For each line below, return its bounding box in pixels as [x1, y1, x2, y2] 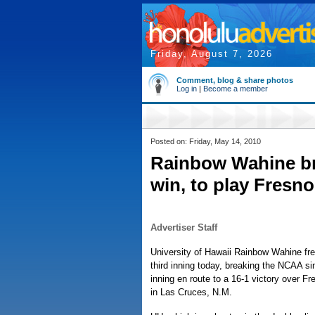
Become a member [203, 84, 268, 93]
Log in [176, 84, 197, 93]
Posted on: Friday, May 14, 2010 [150, 137, 261, 146]
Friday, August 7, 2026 [150, 49, 273, 59]
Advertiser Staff [150, 222, 217, 233]
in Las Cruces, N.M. [150, 287, 232, 297]
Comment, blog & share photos [176, 76, 293, 84]
